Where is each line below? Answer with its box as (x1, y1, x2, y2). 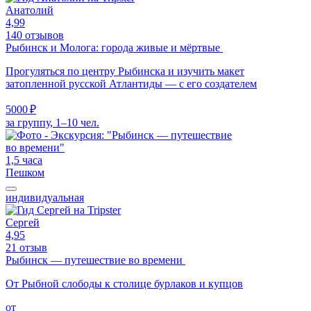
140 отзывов (6, 28, 64, 41)
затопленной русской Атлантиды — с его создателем (6, 77, 257, 90)
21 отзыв (6, 241, 47, 253)
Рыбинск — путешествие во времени (6, 253, 185, 266)
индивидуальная (6, 191, 84, 203)
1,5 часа (6, 153, 42, 166)
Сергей (6, 216, 40, 228)
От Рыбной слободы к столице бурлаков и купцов (6, 277, 243, 289)
